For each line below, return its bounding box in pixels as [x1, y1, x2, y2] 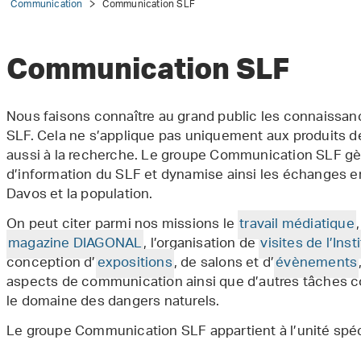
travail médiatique [239, 210, 355, 239]
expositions [97, 249, 172, 278]
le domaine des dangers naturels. [6, 288, 220, 317]
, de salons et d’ [173, 249, 275, 278]
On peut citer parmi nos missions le [6, 210, 239, 239]
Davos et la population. [6, 180, 153, 210]
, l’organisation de [143, 230, 259, 259]
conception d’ [6, 249, 96, 278]
